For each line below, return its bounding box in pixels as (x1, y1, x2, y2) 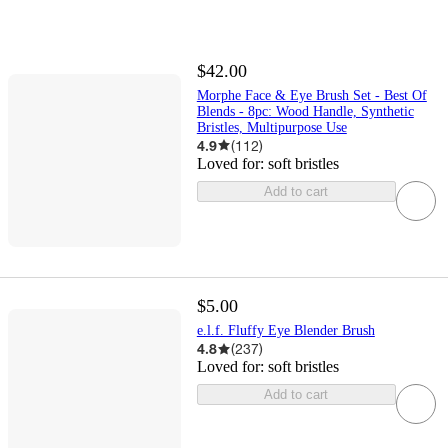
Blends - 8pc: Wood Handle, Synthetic (196, 103, 414, 119)
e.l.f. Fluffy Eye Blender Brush (196, 323, 375, 339)
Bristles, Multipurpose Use (196, 119, 347, 135)
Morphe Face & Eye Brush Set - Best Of (196, 87, 427, 103)
